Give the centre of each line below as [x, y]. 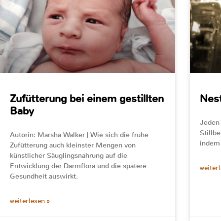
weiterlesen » [30, 201]
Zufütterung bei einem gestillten [87, 98]
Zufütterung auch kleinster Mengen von [73, 145]
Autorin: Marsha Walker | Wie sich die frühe [79, 135]
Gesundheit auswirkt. [44, 176]
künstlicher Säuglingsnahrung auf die [69, 155]
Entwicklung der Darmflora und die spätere [78, 166]
